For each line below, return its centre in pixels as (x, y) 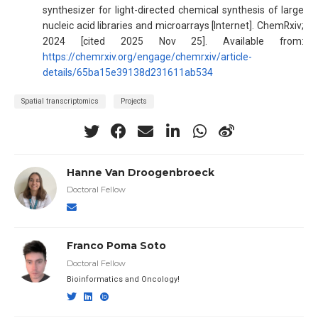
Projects (134, 101)
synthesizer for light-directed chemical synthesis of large (173, 10)
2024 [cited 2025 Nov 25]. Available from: (173, 42)
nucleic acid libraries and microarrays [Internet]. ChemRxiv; (173, 26)
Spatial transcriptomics (60, 101)
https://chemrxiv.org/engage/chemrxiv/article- (147, 57)
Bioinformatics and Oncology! (123, 279)
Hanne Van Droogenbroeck (140, 172)
